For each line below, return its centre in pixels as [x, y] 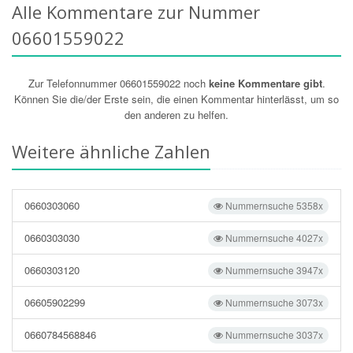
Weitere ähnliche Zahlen [111, 151]
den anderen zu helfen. [176, 115]
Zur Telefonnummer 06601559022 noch [118, 83]
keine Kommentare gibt [265, 83]
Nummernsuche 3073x [273, 302]
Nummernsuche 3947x [273, 270]
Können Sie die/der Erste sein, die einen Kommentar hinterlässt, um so [176, 99]
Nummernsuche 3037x [273, 334]
